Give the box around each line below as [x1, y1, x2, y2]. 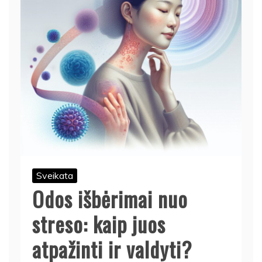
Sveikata [36, 170, 73, 181]
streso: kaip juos [32, 208, 166, 239]
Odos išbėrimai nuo [32, 183, 188, 214]
